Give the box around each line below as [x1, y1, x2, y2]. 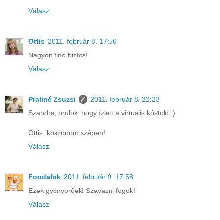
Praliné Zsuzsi [28, 95, 76, 104]
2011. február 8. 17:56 [48, 37, 117, 46]
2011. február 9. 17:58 [64, 173, 133, 181]
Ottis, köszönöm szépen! [28, 129, 105, 137]
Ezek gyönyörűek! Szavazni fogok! [28, 187, 135, 195]
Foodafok [28, 173, 61, 181]
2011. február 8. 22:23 [90, 95, 160, 104]
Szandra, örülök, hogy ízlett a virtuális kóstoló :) [28, 109, 175, 117]
